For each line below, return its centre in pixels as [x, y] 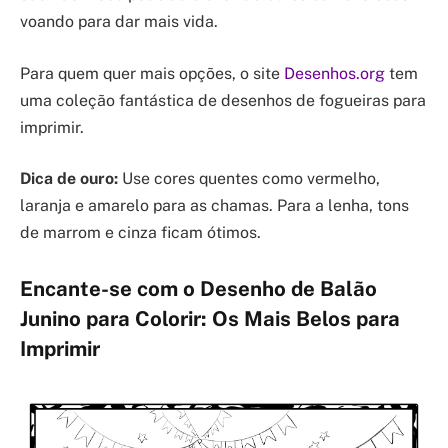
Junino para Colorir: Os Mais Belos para [210, 319]
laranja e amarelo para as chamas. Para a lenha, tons [214, 206]
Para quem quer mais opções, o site [152, 73]
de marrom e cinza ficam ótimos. [140, 233]
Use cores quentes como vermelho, [249, 179]
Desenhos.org [334, 73]
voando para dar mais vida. [119, 22]
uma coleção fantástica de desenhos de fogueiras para [223, 100]
